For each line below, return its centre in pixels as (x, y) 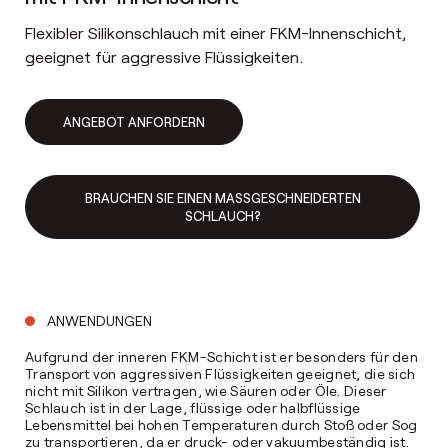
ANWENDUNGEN (99, 320)
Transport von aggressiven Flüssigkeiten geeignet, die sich (220, 373)
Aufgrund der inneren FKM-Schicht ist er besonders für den (221, 356)
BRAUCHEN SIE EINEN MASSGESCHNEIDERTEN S (222, 197)
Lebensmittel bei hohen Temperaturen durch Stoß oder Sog (221, 424)
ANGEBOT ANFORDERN (134, 121)
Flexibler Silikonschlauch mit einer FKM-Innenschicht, (215, 32)
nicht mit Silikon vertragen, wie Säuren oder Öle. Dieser (206, 390)
